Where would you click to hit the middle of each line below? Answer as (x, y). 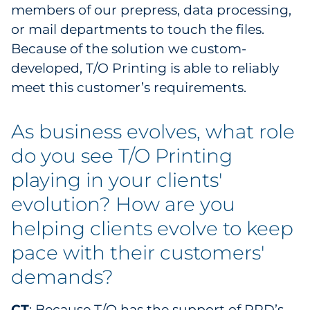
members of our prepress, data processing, (151, 10)
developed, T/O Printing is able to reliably (145, 68)
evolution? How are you (123, 204)
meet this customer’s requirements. (129, 88)
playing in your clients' (117, 180)
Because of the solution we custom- (129, 49)
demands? (62, 277)
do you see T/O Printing (122, 156)
